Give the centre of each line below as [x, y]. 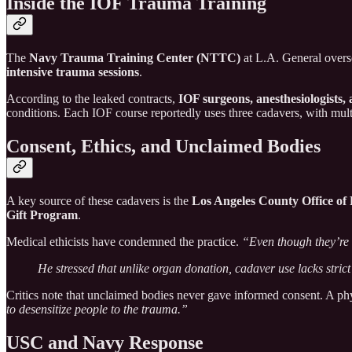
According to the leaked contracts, [92, 99]
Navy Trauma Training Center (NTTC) [135, 58]
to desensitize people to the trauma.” [97, 309]
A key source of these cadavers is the [99, 200]
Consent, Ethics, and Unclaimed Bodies [163, 147]
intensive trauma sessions [73, 72]
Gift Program [42, 214]
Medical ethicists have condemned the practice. [124, 241]
